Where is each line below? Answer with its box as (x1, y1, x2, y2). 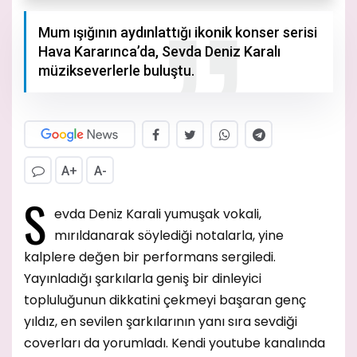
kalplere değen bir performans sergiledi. (24, 248, 276, 267)
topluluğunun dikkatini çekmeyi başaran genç (24, 291, 306, 310)
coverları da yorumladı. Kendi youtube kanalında (24, 334, 325, 353)
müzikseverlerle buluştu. (38, 62, 194, 80)
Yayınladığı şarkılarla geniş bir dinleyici (24, 269, 261, 288)
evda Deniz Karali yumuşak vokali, (54, 205, 261, 224)
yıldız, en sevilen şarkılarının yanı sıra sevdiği (24, 312, 297, 331)
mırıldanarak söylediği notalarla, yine (54, 226, 284, 245)
